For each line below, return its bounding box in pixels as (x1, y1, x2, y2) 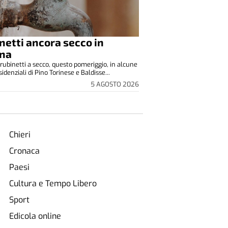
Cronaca (9, 145, 40, 156)
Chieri (9, 129, 31, 140)
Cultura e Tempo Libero (9, 178, 97, 189)
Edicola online (9, 210, 61, 221)
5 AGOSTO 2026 (90, 80, 139, 89)
